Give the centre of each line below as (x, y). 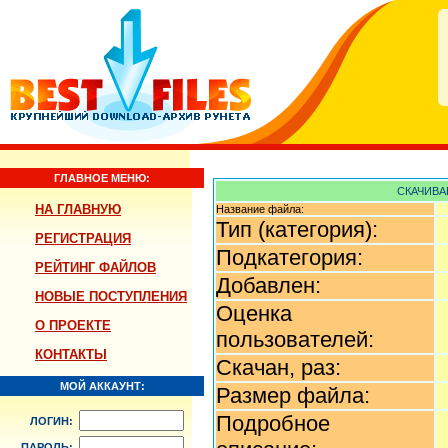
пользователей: (295, 339)
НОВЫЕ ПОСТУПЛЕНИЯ (111, 296)
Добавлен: (268, 285)
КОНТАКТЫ (71, 354)
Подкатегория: (289, 257)
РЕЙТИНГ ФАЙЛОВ (95, 267)
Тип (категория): (297, 229)
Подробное (273, 423)
